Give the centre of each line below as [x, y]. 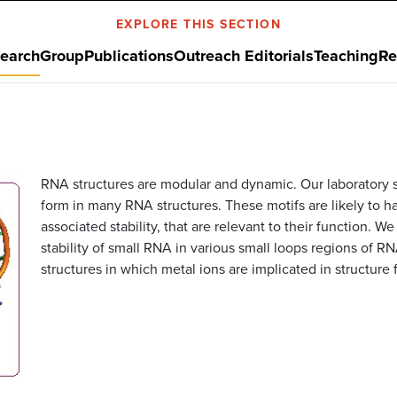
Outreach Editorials [243, 55]
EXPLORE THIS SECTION [198, 23]
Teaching [346, 55]
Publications [128, 55]
